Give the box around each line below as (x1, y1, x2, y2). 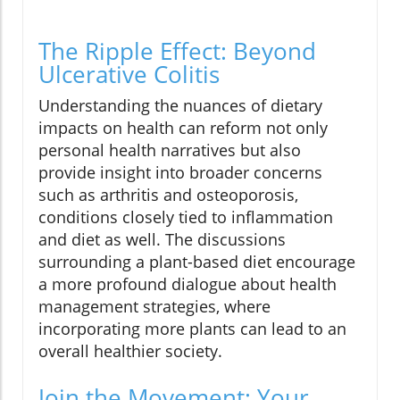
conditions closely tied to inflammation (38, 206, 333, 229)
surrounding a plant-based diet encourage (38, 251, 355, 273)
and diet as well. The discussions (38, 229, 286, 251)
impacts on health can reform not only (38, 117, 328, 139)
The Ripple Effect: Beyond (38, 35, 316, 68)
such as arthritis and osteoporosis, (38, 184, 298, 206)
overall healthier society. (38, 340, 222, 362)
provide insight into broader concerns (38, 162, 322, 184)
